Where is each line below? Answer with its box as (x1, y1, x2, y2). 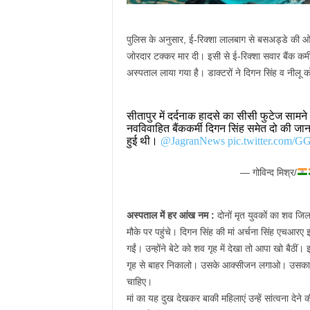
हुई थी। (126, 135, 161, 147)
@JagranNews (160, 135, 225, 147)
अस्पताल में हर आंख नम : (126, 210, 217, 221)
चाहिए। (126, 276, 152, 287)
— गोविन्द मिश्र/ (240, 167, 298, 178)
